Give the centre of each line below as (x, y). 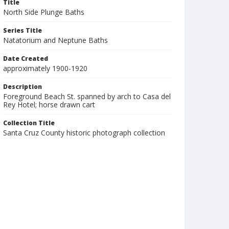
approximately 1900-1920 (45, 68)
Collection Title (29, 123)
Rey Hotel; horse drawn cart (49, 105)
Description (22, 87)
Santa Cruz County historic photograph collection (84, 133)
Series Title (22, 30)
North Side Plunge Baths (44, 12)
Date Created (26, 59)
